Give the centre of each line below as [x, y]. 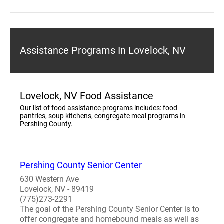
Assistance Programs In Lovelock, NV [103, 50]
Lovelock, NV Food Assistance [87, 96]
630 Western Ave [49, 179]
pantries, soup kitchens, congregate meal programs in [103, 116]
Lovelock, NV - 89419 [57, 189]
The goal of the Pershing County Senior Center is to [110, 209]
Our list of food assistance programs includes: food [99, 108]
